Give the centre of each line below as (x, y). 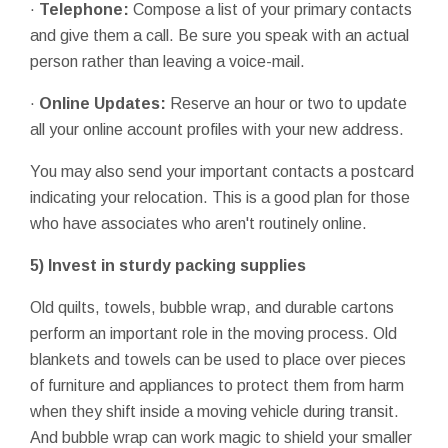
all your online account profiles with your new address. (217, 129)
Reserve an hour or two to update (286, 103)
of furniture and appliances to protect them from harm (217, 385)
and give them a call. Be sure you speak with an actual (219, 35)
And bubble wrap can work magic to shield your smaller (221, 437)
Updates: (130, 103)
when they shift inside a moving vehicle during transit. (214, 411)
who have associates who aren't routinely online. (198, 223)
